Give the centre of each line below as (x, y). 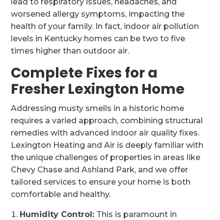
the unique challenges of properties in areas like (106, 157)
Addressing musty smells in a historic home (98, 108)
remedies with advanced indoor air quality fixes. (105, 133)
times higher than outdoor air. (70, 51)
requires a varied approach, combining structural (107, 121)
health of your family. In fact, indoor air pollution (105, 26)
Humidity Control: (57, 214)
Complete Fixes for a (84, 73)
